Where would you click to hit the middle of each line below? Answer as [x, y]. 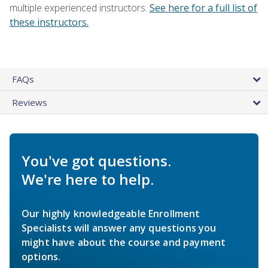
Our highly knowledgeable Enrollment [111, 213]
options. [41, 256]
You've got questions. [96, 160]
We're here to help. [88, 179]
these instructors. [49, 22]
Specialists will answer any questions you [119, 228]
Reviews [30, 102]
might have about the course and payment [124, 242]
